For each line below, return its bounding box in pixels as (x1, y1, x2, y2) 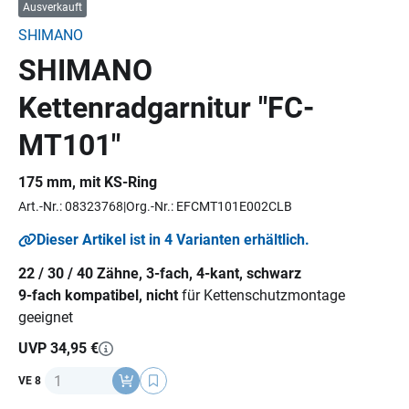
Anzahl (44, 368, 89, 385)
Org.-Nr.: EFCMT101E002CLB (126, 199, 292, 214)
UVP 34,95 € (18, 340, 99, 357)
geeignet (18, 309, 73, 326)
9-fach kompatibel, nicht (18, 287, 178, 304)
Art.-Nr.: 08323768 (18, 199, 123, 214)
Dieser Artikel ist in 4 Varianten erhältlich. (37, 231, 309, 248)
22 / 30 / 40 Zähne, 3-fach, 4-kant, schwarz (18, 265, 301, 282)
